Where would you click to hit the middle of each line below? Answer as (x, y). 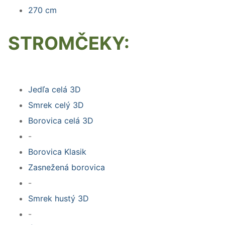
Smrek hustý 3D (59, 198)
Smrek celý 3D (56, 105)
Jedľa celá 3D (54, 89)
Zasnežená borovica (67, 167)
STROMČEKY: (69, 43)
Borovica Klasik (57, 152)
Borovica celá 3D (61, 121)
